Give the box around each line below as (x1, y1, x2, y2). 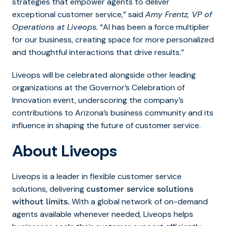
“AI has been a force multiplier (98, 21, 209, 32)
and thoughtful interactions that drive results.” (12, 46, 184, 58)
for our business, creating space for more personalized (12, 34, 214, 45)
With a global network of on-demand (70, 196, 208, 207)
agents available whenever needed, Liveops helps (12, 208, 193, 219)
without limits (12, 196, 68, 206)
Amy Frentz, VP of (145, 9, 212, 20)
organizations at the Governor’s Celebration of (12, 82, 185, 93)
